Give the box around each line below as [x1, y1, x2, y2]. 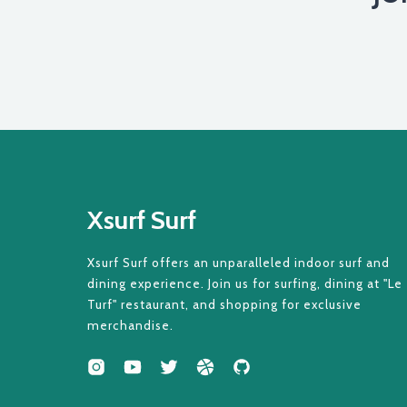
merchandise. [87, 317, 174, 333]
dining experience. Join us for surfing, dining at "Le [87, 275, 402, 291]
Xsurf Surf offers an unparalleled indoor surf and [87, 254, 390, 270]
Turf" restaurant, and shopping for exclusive [87, 296, 362, 312]
